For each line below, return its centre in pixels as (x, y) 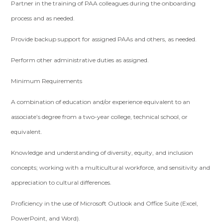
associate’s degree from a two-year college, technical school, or (100, 117)
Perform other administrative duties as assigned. (80, 60)
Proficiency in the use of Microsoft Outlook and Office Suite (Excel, (105, 203)
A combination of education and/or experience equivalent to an (101, 102)
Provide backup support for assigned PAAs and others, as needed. (104, 39)
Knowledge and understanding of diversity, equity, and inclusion (102, 153)
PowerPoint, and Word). (46, 218)
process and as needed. (43, 18)
